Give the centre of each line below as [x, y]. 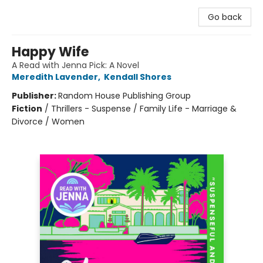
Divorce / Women [48, 122]
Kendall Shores [138, 77]
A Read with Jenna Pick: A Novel [75, 65]
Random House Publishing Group [124, 96]
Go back [225, 17]
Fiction [27, 109]
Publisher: [35, 96]
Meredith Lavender [55, 77]
